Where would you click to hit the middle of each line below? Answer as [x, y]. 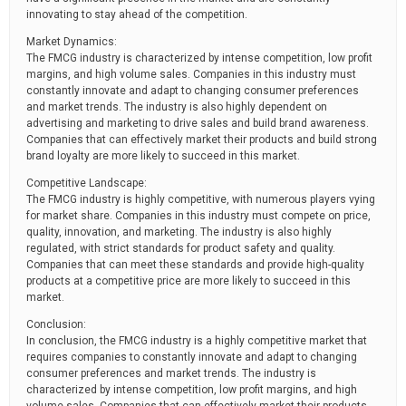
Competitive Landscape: [87, 183]
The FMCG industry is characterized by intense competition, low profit [199, 58]
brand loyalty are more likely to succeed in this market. [163, 156]
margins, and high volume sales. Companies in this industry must [191, 74]
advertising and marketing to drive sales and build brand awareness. [198, 123]
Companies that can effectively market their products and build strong [202, 140]
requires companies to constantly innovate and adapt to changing [192, 357]
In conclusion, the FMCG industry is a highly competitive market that [197, 341]
